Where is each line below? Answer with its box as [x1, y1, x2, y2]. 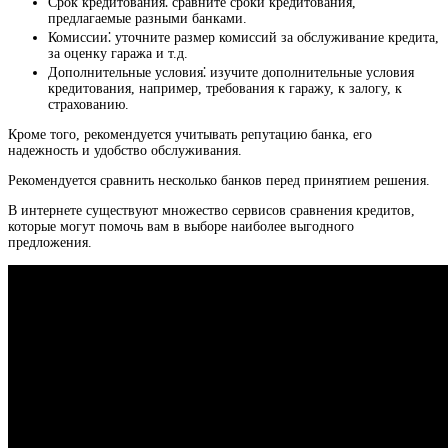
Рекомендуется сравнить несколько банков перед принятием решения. [8, 173, 430, 189]
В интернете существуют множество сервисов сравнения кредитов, [8, 203, 415, 219]
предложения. [8, 235, 92, 251]
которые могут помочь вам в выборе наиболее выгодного [8, 219, 354, 235]
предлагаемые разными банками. [48, 11, 247, 27]
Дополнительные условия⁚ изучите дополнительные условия [48, 65, 414, 81]
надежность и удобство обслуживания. [8, 143, 242, 159]
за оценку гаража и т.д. [48, 46, 188, 62]
